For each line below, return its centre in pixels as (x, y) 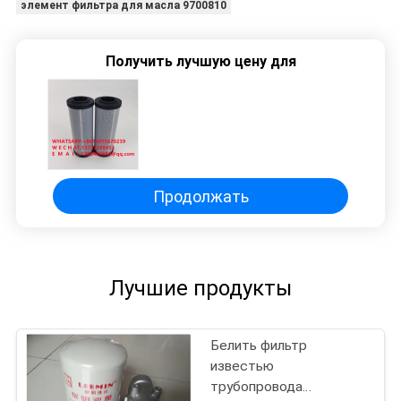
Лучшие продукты (200, 289)
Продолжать (200, 196)
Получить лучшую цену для (200, 62)
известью (243, 367)
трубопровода (257, 387)
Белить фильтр (259, 346)
